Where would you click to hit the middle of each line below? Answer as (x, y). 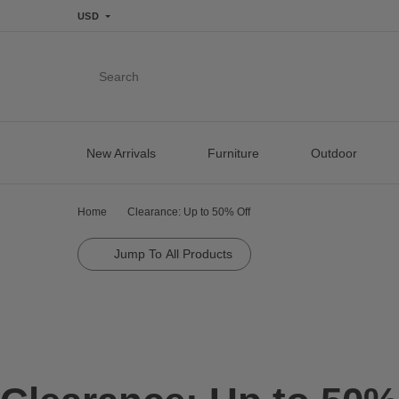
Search (119, 76)
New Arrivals (122, 153)
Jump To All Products (174, 254)
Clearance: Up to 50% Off (189, 212)
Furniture (234, 153)
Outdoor (334, 153)
